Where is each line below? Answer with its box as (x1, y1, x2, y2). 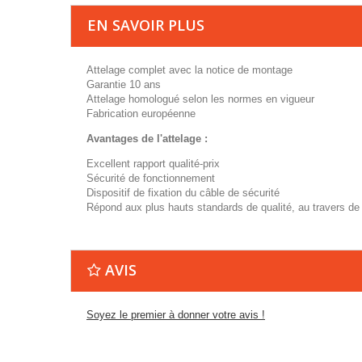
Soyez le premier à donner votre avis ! (86, 309, 265, 322)
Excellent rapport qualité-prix (86, 158, 220, 170)
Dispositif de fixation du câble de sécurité (86, 187, 280, 200)
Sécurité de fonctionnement (86, 172, 215, 185)
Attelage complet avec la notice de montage (86, 64, 293, 77)
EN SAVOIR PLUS (87, 15, 204, 36)
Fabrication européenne (86, 107, 196, 120)
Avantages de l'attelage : (86, 133, 208, 145)
